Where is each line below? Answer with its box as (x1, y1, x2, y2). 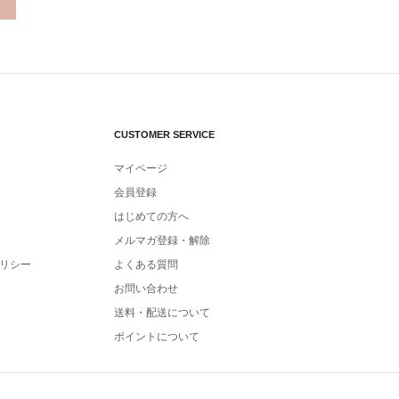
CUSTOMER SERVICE (114, 129, 215, 140)
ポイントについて (114, 330, 199, 343)
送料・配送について (114, 306, 210, 319)
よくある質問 (114, 258, 178, 271)
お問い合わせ (114, 282, 178, 295)
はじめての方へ (114, 210, 189, 223)
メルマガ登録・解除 (114, 234, 210, 247)
